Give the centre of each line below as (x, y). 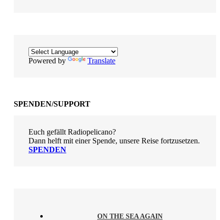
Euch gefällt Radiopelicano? (72, 132)
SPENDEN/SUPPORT (52, 104)
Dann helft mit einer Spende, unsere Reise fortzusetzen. (114, 140)
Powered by (48, 60)
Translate (101, 60)
